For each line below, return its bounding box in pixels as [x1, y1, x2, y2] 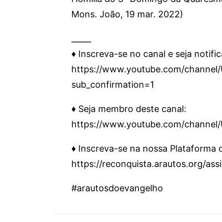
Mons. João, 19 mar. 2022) [71, 9, 183, 19]
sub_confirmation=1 [71, 79, 154, 90]
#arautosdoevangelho [71, 183, 163, 193]
